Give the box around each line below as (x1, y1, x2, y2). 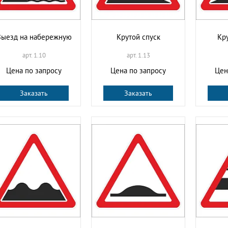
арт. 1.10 (22, 51, 46, 60)
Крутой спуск (116, 32, 160, 42)
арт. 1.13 (126, 51, 150, 60)
